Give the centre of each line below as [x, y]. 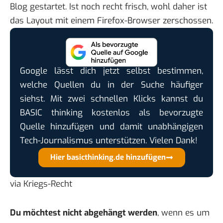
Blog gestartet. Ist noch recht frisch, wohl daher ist [109, 7]
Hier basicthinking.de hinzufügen [108, 157]
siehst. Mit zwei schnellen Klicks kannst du [111, 99]
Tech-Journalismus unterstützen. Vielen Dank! [109, 140]
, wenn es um [183, 213]
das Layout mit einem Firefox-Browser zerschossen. [111, 21]
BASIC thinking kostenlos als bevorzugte [111, 112]
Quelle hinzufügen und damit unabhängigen [111, 126]
